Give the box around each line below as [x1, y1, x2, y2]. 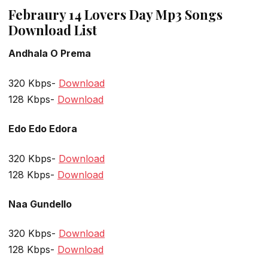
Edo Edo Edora [8, 123, 77, 135]
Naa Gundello [8, 197, 72, 210]
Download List [8, 21, 97, 39]
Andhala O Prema [8, 47, 91, 60]
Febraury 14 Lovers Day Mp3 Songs [8, 5, 223, 24]
